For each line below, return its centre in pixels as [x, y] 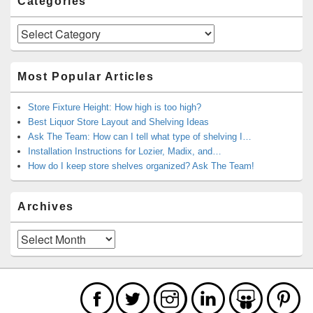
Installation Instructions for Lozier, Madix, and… [125, 151]
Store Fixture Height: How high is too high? [115, 107]
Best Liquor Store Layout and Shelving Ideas [118, 122]
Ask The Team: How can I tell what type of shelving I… [140, 136]
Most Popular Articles [86, 76]
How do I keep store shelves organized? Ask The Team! [141, 166]
